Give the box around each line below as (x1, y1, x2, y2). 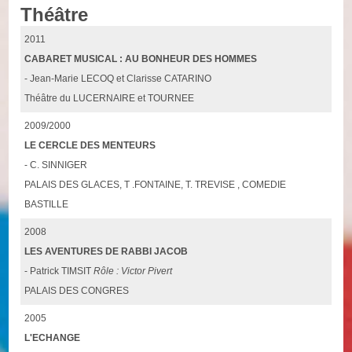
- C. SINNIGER (24, 159, 88, 170)
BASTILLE (24, 198, 69, 210)
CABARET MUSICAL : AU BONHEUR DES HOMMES (24, 53, 258, 64)
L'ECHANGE (24, 332, 81, 343)
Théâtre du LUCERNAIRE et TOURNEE (24, 92, 195, 104)
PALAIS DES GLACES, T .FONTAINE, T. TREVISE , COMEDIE (24, 178, 287, 190)
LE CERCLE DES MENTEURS (24, 139, 156, 151)
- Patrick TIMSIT (24, 265, 94, 277)
